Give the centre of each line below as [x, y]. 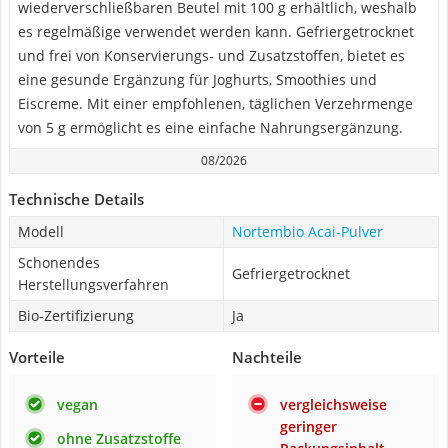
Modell [41, 231]
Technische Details [76, 199]
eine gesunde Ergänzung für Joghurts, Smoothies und [197, 79]
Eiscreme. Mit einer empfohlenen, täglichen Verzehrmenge [215, 103]
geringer [308, 426]
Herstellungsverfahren [93, 284]
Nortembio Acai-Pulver [307, 231]
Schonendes [59, 262]
